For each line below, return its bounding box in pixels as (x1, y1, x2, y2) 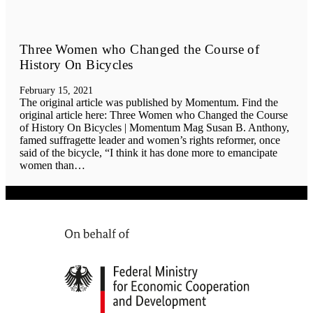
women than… (20, 159, 85, 172)
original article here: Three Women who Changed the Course (20, 109, 288, 122)
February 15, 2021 (20, 85, 93, 96)
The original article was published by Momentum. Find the (20, 96, 278, 109)
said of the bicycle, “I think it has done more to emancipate (20, 147, 277, 159)
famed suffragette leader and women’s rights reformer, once (20, 134, 280, 147)
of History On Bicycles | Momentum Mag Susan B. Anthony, (20, 122, 289, 134)
